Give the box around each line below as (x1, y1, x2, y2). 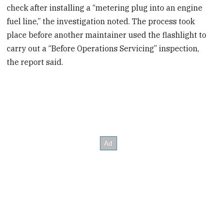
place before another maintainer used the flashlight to (7, 30, 207, 40)
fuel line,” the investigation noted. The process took (7, 16, 195, 27)
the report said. (7, 57, 63, 67)
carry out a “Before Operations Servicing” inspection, (7, 44, 200, 54)
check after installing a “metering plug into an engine (7, 3, 203, 13)
